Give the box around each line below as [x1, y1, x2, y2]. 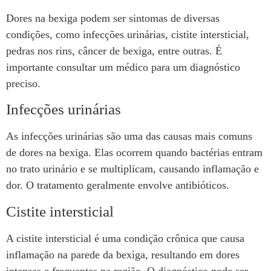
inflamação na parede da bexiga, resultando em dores [6, 248, 240, 261]
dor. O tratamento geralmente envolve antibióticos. [6, 179, 229, 192]
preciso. [6, 77, 41, 90]
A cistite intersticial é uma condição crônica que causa [6, 232, 244, 244]
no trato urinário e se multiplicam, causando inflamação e [6, 163, 259, 175]
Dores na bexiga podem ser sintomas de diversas [6, 11, 220, 24]
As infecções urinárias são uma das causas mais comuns [6, 130, 252, 143]
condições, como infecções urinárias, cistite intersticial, [6, 28, 249, 41]
